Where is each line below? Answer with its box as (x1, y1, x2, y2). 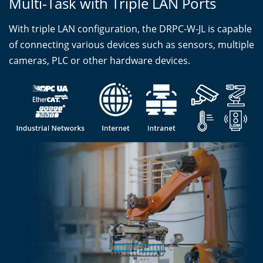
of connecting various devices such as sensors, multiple (9, 38, 254, 52)
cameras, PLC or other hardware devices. (9, 54, 190, 68)
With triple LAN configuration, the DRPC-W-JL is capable (9, 22, 252, 36)
